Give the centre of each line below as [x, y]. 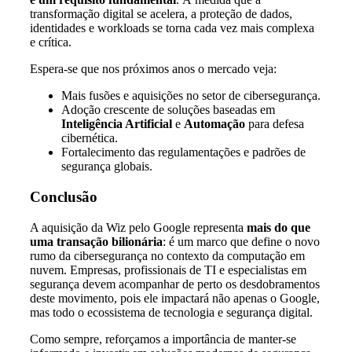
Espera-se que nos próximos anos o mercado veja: [153, 69]
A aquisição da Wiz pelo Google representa [138, 227]
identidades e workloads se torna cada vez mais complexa [172, 28]
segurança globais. [107, 167]
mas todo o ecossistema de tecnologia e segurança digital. [171, 312]
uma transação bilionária [96, 241]
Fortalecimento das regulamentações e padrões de [183, 152]
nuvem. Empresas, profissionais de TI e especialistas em [168, 269]
